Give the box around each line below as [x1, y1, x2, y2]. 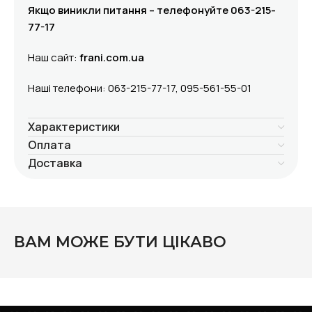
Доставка [28, 155, 82, 171]
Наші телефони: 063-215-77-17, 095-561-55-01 [28, 81, 251, 96]
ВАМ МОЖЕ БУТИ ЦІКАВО [14, 233, 226, 252]
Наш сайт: [28, 50, 79, 65]
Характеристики [28, 119, 120, 135]
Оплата [28, 137, 71, 153]
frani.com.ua [79, 50, 144, 65]
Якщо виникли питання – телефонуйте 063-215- [28, 3, 276, 18]
